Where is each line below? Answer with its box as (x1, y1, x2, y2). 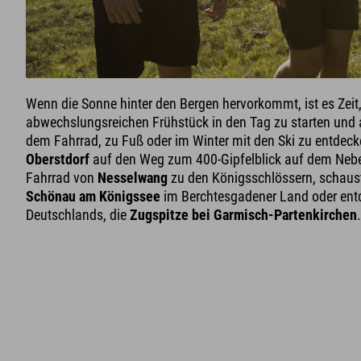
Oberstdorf (26, 150, 89, 168)
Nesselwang (98, 168, 168, 186)
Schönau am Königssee (26, 187, 160, 205)
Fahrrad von (26, 168, 98, 186)
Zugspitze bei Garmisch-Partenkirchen (130, 205, 357, 223)
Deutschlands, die (26, 205, 130, 223)
